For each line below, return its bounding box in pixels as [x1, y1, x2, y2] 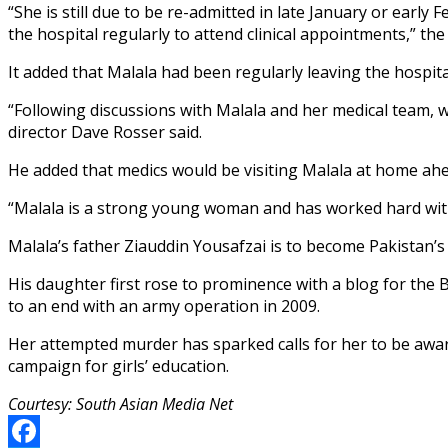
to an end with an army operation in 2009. [8, 295, 320, 318]
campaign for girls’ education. [8, 355, 229, 378]
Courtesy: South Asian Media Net [8, 393, 233, 416]
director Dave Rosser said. [8, 121, 202, 144]
